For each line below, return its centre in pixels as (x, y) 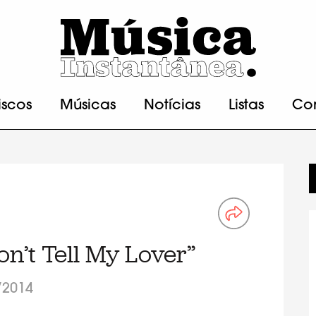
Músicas (88, 106)
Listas (246, 106)
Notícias (172, 106)
